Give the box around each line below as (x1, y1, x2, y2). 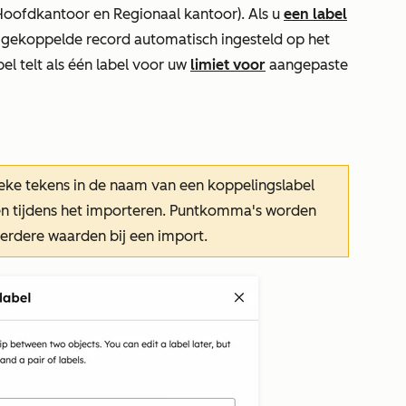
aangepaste (266, 55, 348, 73)
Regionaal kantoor (113, 5, 237, 23)
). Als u (237, 5, 284, 23)
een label (284, 5, 347, 23)
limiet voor (190, 55, 266, 73)
